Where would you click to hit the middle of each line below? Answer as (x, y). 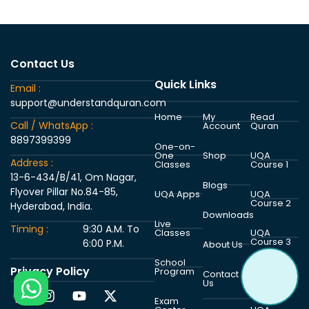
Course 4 (271, 280)
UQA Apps (177, 194)
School (170, 262)
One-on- (175, 146)
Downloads (228, 215)
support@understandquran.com (88, 102)
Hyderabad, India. (51, 206)
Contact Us (42, 63)
